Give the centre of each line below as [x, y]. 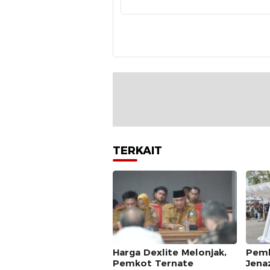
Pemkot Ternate [153, 263]
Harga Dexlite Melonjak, [170, 252]
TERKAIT [137, 151]
